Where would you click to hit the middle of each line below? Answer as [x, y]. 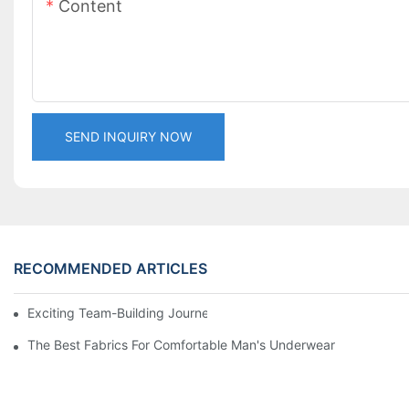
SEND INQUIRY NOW [128, 137]
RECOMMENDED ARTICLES [110, 268]
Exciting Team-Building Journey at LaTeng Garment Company [211, 312]
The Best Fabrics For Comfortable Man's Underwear [181, 344]
